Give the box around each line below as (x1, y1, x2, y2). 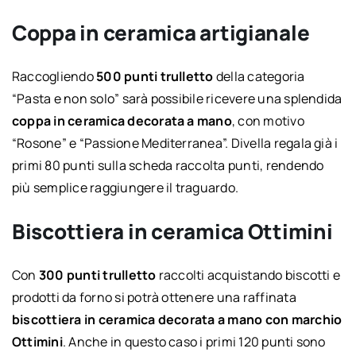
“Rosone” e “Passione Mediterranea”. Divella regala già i (11, 133, 339, 152)
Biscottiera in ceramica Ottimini (11, 216, 333, 246)
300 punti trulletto (38, 265, 157, 284)
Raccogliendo (11, 67, 97, 85)
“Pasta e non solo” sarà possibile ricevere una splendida (11, 89, 342, 107)
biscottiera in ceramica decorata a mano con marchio (11, 310, 342, 328)
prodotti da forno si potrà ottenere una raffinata (11, 288, 296, 306)
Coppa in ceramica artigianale (11, 17, 310, 47)
